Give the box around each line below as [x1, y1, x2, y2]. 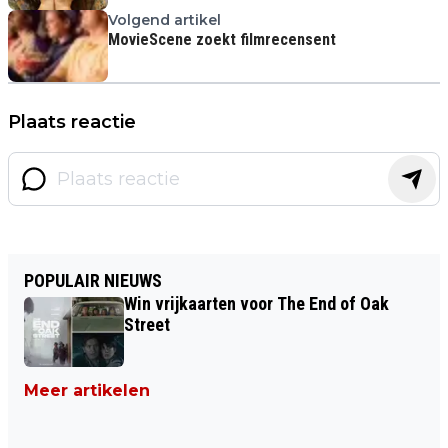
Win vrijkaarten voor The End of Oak [124, 293, 389, 314]
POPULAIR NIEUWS [24, 270, 162, 291]
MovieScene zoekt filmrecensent [108, 30, 336, 49]
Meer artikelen [24, 381, 150, 400]
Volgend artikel [108, 11, 221, 29]
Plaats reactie [8, 111, 136, 133]
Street [124, 314, 170, 335]
